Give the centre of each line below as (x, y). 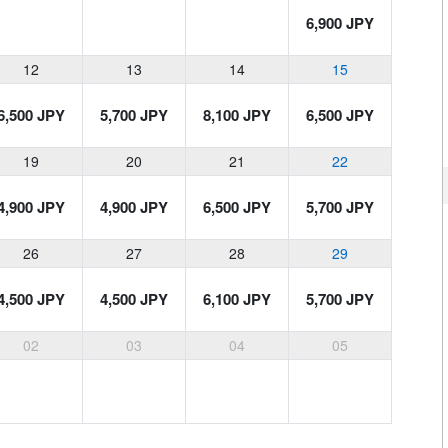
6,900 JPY (340, 23)
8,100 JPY (237, 115)
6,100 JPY (237, 299)
